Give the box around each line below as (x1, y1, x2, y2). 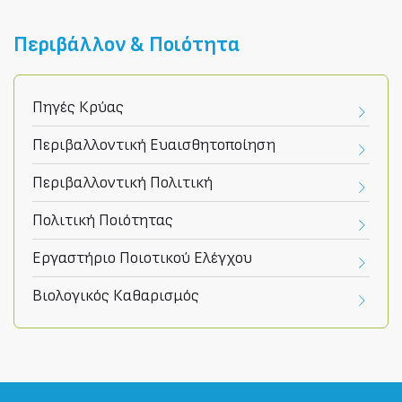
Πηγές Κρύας (32, 97, 124, 117)
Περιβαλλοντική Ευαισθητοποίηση (32, 135, 275, 154)
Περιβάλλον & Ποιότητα (13, 31, 240, 57)
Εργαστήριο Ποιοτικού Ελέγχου (32, 248, 252, 267)
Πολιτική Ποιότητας (32, 210, 173, 230)
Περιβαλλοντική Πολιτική (32, 172, 213, 192)
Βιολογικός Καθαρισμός (32, 285, 199, 305)
